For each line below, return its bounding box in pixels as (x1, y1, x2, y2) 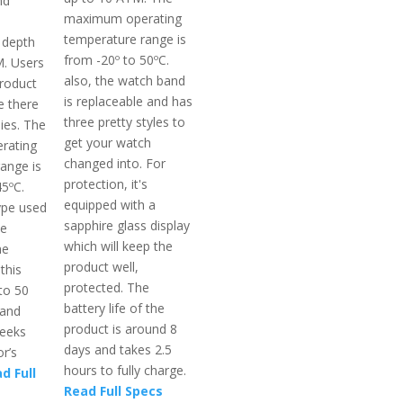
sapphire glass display (64, 216, 191, 234)
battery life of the (64, 299, 166, 317)
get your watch (64, 133, 152, 151)
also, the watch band (64, 71, 186, 89)
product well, (64, 257, 139, 275)
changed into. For (64, 154, 166, 172)
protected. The (64, 278, 150, 296)
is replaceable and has (64, 92, 193, 110)
